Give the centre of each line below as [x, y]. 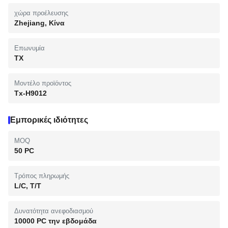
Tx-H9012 [31, 93]
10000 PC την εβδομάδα [55, 221]
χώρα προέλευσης [41, 13]
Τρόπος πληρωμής [42, 176]
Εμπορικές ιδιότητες [49, 120]
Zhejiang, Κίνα [39, 23]
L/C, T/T [28, 186]
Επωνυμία [30, 48]
